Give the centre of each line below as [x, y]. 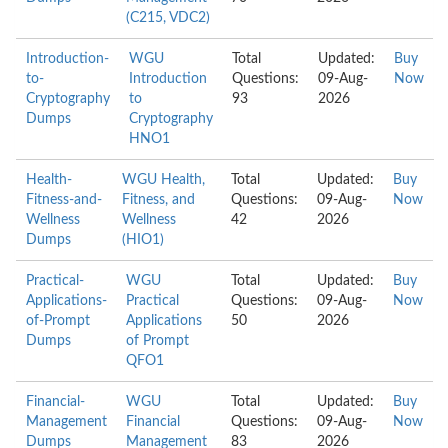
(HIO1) [142, 240]
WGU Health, [163, 180]
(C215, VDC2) [168, 18]
